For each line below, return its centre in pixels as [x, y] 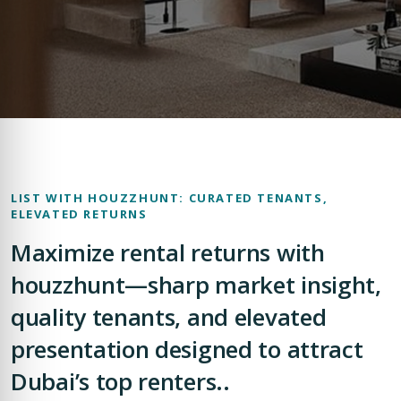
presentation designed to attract [187, 349]
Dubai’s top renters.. [120, 381]
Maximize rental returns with [168, 252]
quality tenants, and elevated [169, 317]
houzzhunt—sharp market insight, [196, 285]
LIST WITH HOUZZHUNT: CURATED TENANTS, [170, 198]
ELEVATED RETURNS [79, 214]
